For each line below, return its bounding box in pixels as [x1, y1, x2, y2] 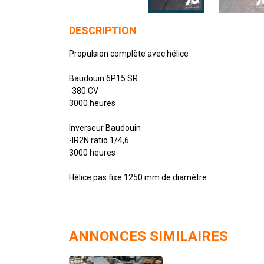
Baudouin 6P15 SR [69, 73, 138, 83]
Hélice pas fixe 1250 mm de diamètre [69, 172, 207, 182]
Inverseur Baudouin [69, 123, 141, 133]
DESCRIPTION [69, 24, 137, 37]
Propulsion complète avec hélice [69, 48, 189, 58]
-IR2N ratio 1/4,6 [69, 135, 129, 145]
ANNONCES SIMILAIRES [69, 227, 228, 245]
